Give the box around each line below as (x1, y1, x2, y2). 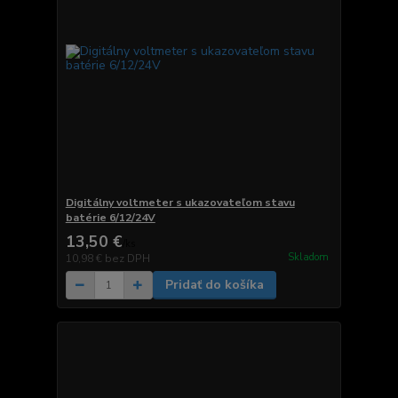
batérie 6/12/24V (65, 211, 155, 226)
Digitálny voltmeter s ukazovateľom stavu (65, 195, 295, 211)
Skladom (287, 250, 329, 264)
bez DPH (104, 251, 150, 267)
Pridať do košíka (164, 276, 264, 294)
